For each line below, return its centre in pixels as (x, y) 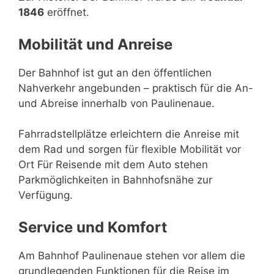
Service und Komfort (93, 227)
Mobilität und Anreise (95, 44)
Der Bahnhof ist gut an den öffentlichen (115, 72)
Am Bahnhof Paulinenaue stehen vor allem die (132, 255)
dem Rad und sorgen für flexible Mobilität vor (130, 149)
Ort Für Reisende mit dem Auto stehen (113, 165)
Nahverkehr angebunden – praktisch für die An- (136, 88)
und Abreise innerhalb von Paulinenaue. (117, 103)
